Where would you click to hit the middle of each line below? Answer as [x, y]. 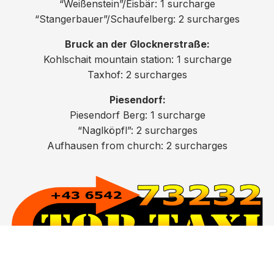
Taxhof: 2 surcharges [137, 75]
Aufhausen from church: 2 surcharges [137, 146]
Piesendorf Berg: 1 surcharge [137, 115]
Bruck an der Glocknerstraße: [137, 44]
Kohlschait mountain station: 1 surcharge [137, 60]
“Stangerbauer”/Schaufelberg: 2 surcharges [137, 19]
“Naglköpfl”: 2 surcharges [137, 131]
